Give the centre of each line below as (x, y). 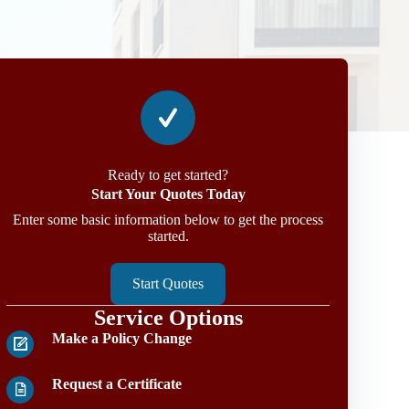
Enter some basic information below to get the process (168, 220)
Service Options (168, 318)
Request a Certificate (117, 384)
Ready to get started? (168, 175)
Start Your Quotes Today (168, 194)
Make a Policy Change (122, 338)
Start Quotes (168, 283)
